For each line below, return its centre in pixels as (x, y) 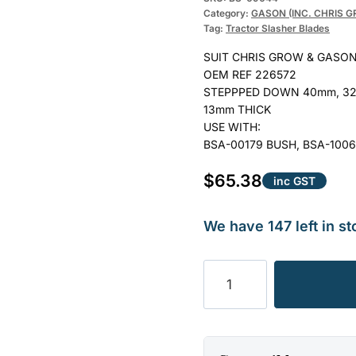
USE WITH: (232, 126)
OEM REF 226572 (250, 74)
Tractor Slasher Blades (278, 28)
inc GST (294, 180)
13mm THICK (237, 109)
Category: (227, 13)
